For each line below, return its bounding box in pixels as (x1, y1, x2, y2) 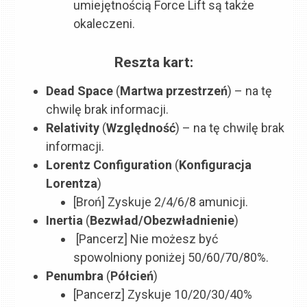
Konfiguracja (179, 157, 252, 172)
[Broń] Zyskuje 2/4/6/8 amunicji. (73, 194, 249, 209)
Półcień (110, 268, 154, 283)
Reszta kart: (114, 53, 193, 71)
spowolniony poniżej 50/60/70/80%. (73, 249, 269, 265)
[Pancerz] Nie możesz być (73, 231, 219, 246)
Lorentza (46, 175, 98, 191)
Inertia (46, 212, 86, 228)
